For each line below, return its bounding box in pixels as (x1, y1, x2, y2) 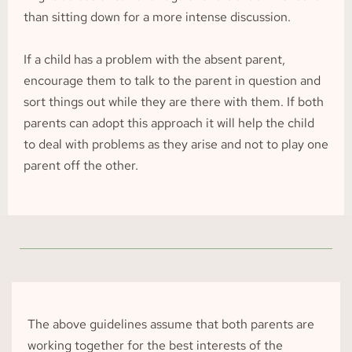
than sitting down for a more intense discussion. (24, 9, 291, 25)
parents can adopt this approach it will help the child (24, 115, 314, 131)
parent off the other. (24, 157, 138, 174)
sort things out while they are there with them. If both (24, 93, 324, 110)
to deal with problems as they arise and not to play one (24, 136, 328, 152)
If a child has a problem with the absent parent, (24, 51, 285, 68)
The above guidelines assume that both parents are (27, 316, 314, 332)
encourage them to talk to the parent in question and (24, 72, 321, 89)
